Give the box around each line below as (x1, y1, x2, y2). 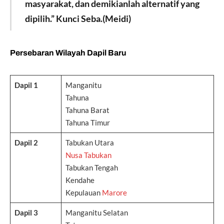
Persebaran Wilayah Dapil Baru (10, 48, 126, 57)
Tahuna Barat (65, 105, 109, 115)
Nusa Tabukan (65, 150, 111, 160)
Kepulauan (65, 188, 102, 197)
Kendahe (65, 175, 94, 185)
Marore (101, 188, 127, 197)
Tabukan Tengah (65, 163, 118, 172)
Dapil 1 (14, 80, 38, 90)
